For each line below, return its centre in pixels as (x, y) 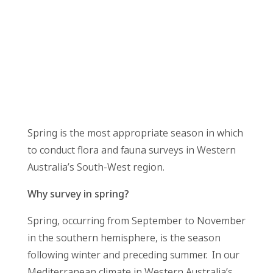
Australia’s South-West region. (96, 167)
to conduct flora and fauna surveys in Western (131, 150)
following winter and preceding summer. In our (133, 254)
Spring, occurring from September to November (136, 220)
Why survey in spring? (78, 193)
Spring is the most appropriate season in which (135, 133)
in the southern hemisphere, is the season (124, 237)
